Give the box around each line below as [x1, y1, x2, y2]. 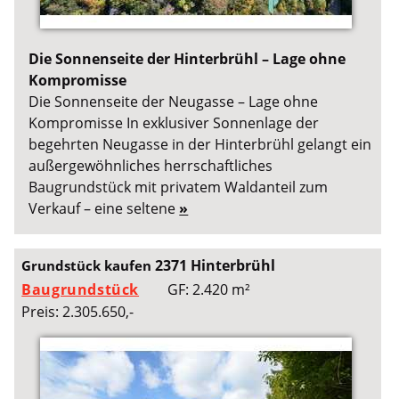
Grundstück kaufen [21, 256, 156, 274]
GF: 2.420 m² [167, 279, 251, 299]
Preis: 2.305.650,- [21, 301, 134, 322]
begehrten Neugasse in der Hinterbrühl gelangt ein [28, 134, 372, 155]
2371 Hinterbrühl [155, 255, 276, 275]
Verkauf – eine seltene [28, 199, 180, 219]
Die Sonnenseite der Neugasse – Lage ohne [28, 92, 319, 112]
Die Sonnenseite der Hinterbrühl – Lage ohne [28, 49, 346, 69]
